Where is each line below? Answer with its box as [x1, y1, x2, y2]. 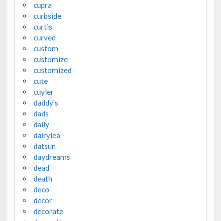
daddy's [33, 98, 58, 107]
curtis [33, 22, 52, 31]
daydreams [33, 152, 70, 161]
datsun [33, 141, 56, 150]
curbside [33, 11, 61, 20]
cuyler [33, 87, 54, 96]
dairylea [33, 130, 60, 140]
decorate [33, 206, 63, 216]
